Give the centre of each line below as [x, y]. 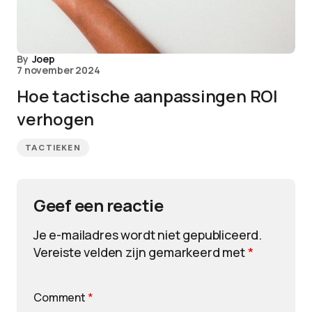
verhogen [56, 119]
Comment [61, 297]
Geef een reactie [99, 205]
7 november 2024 [58, 70]
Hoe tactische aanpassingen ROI [147, 96]
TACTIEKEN [53, 148]
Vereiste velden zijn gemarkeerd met [141, 252]
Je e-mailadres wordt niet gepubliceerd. [148, 235]
